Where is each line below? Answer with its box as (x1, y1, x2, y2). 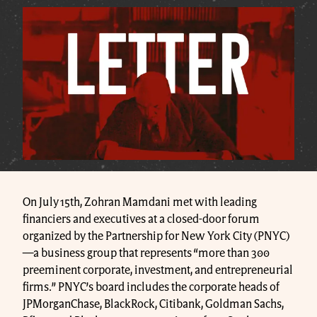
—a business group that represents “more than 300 (23, 247, 270, 259)
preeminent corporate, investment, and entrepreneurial (23, 264, 293, 276)
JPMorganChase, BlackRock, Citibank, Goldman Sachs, (23, 298, 284, 310)
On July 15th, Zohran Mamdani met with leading (23, 196, 257, 208)
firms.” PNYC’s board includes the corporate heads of (23, 281, 279, 293)
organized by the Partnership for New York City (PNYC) (23, 230, 289, 242)
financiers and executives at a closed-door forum (23, 213, 260, 225)
